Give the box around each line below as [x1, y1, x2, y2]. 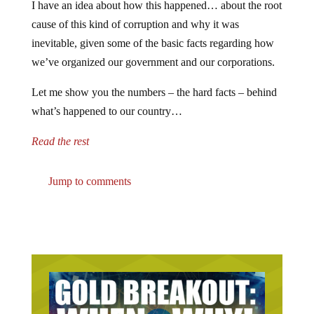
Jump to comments [45, 175, 131, 187]
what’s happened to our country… [31, 105, 182, 117]
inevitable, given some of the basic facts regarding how [31, 37, 274, 49]
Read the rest [31, 135, 89, 147]
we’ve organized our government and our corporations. [31, 56, 275, 68]
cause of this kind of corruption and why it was [31, 18, 239, 30]
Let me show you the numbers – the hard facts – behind [31, 86, 277, 98]
